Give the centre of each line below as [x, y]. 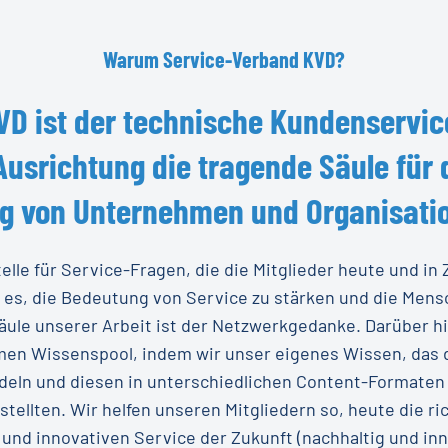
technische [193, 119]
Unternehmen [158, 209]
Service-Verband [231, 58]
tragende [255, 164]
